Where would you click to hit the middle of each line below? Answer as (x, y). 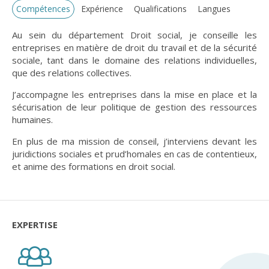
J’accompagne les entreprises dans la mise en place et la (134, 94)
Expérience (102, 9)
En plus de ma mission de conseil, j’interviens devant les (134, 141)
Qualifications (160, 9)
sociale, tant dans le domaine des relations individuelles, (134, 60)
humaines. (32, 119)
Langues (214, 9)
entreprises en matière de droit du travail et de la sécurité (134, 47)
